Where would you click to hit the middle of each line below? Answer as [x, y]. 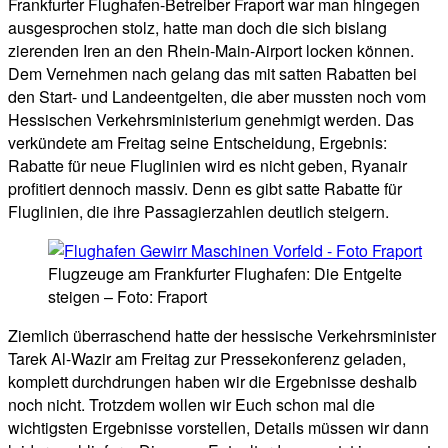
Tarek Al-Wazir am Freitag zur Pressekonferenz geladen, [207, 359]
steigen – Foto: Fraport [127, 297]
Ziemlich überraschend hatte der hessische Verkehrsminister [222, 336]
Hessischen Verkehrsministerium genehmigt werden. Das [211, 120]
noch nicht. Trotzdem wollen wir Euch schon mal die [191, 405]
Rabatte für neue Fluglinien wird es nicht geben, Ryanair [207, 166]
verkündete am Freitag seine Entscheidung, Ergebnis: [197, 143]
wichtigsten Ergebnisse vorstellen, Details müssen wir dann [218, 428]
